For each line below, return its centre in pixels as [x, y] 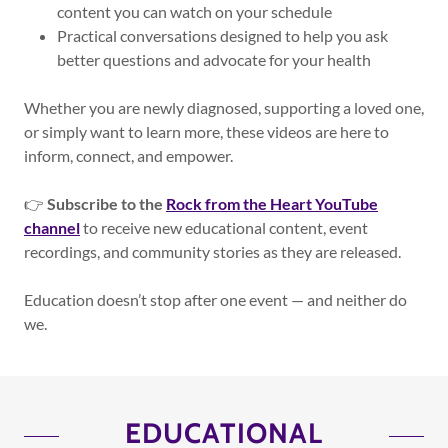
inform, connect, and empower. [128, 155]
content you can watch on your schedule [195, 11]
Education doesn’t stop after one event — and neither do [215, 299]
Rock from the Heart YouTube [272, 203]
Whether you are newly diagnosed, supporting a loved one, [224, 107]
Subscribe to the [106, 203]
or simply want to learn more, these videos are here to [206, 131]
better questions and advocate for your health [213, 59]
